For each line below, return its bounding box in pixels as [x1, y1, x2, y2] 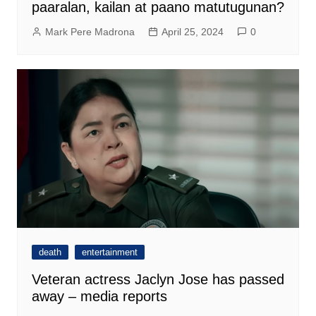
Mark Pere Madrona [44, 26, 135, 38]
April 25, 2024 [161, 26, 224, 38]
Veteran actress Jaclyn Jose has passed [31, 272, 284, 288]
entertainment [81, 247, 138, 258]
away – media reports [31, 288, 167, 305]
